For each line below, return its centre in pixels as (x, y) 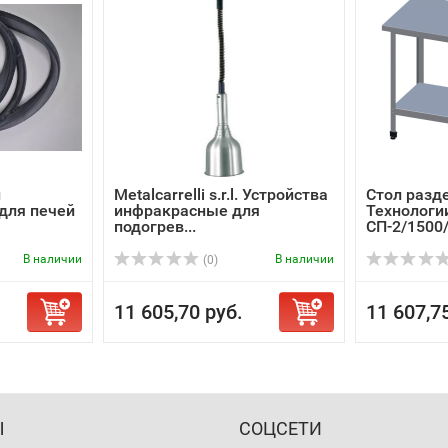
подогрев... (155, 226)
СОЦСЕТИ (280, 428)
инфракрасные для (187, 210)
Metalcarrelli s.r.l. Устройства (221, 194)
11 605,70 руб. (178, 312)
